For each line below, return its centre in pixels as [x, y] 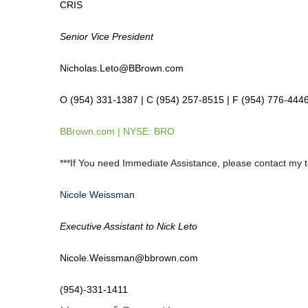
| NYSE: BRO [146, 131]
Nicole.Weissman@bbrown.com [129, 258]
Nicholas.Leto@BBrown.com [122, 68]
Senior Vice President [107, 36]
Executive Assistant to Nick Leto [129, 226]
